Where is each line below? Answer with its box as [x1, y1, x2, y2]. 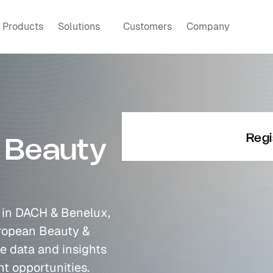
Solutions [58, 20, 101, 33]
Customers [123, 20, 172, 33]
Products [2, 20, 44, 33]
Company [186, 20, 230, 33]
